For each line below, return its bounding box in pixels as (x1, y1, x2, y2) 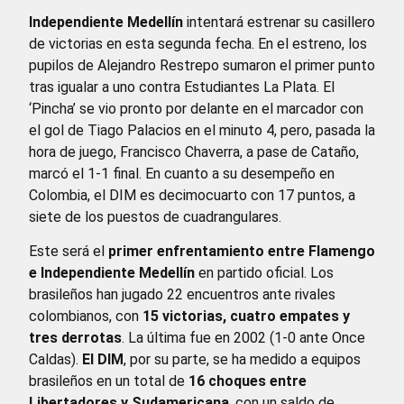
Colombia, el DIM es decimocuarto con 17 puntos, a (29, 186, 355, 204)
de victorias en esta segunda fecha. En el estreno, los (29, 34, 367, 52)
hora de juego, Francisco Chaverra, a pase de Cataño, (29, 142, 359, 161)
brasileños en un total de (29, 372, 188, 390)
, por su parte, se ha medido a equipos (124, 351, 361, 369)
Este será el (29, 243, 105, 261)
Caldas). (29, 351, 82, 369)
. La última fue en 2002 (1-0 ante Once (122, 329, 365, 347)
